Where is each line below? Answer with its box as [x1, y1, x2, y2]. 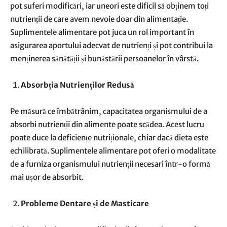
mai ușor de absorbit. [10, 172, 84, 182]
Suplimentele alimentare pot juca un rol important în [10, 27, 194, 37]
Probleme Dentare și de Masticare [21, 199, 149, 208]
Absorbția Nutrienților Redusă [21, 80, 134, 90]
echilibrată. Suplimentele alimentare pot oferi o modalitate [10, 146, 216, 156]
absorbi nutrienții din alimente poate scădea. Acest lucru [10, 120, 204, 129]
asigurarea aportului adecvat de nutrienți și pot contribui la [10, 41, 213, 50]
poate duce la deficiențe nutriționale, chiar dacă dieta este [10, 133, 208, 142]
